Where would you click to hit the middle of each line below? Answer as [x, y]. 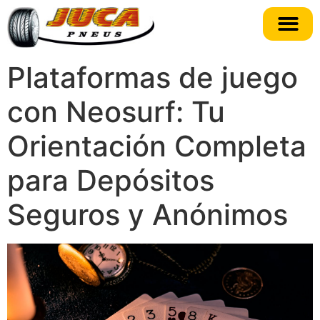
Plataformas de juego [152, 77]
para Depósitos [111, 180]
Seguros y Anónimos [147, 214]
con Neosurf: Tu [116, 111]
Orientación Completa [157, 146]
